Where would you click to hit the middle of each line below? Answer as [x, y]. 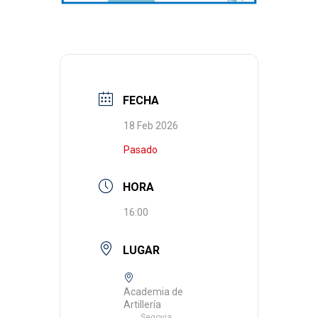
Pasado [141, 149]
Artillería [142, 305]
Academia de [153, 292]
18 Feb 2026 [151, 125]
